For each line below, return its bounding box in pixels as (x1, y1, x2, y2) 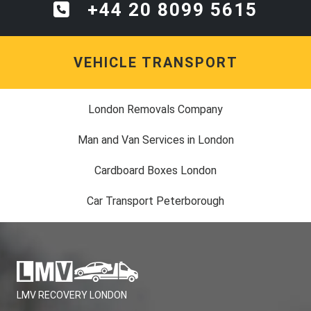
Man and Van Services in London (77, 133, 234, 147)
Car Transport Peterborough (87, 194, 224, 208)
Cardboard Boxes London (94, 164, 217, 178)
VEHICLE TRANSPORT (73, 54, 238, 72)
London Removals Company (88, 103, 223, 117)
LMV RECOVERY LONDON (17, 289, 127, 301)
